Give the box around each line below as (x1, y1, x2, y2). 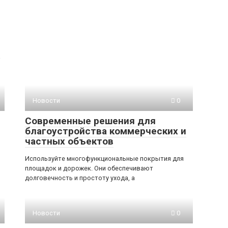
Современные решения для (25, 115, 156, 127)
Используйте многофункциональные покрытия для (25, 155, 184, 162)
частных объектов (25, 135, 113, 147)
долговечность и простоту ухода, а (25, 174, 135, 182)
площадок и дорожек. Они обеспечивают (25, 164, 153, 172)
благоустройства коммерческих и (25, 125, 186, 137)
